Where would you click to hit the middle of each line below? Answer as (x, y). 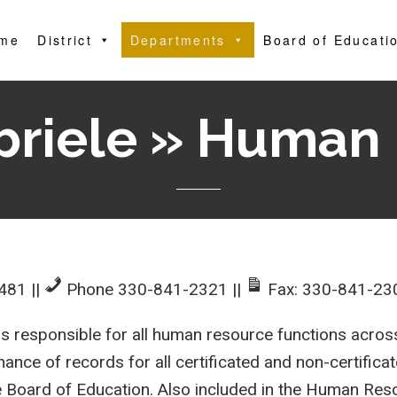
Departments (178, 40)
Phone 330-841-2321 (145, 290)
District (65, 40)
